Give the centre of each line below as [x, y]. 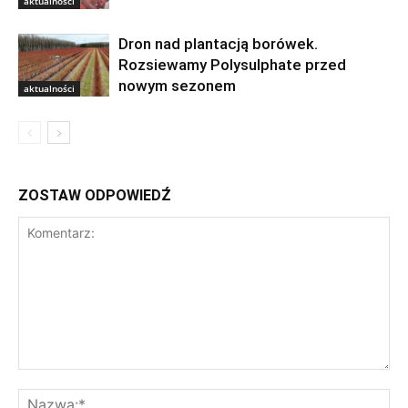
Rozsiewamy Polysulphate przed [232, 65]
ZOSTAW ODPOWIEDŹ [95, 196]
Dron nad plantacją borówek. [218, 44]
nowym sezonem [177, 86]
